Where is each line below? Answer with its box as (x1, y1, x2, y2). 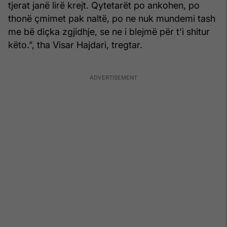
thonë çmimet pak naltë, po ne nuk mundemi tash (8, 13, 215, 24)
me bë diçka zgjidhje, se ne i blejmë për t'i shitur (8, 26, 210, 37)
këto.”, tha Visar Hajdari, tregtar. (8, 39, 142, 50)
